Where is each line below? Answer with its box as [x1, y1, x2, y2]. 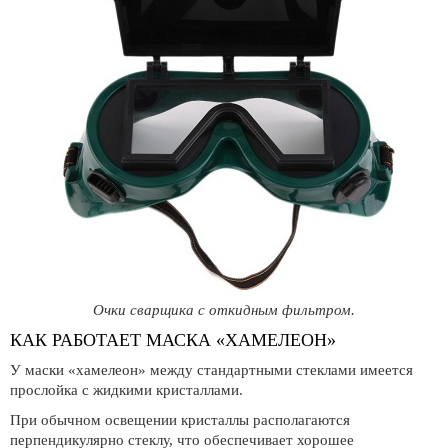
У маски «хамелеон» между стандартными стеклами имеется [10, 362, 413, 378]
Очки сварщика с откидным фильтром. [93, 302, 355, 318]
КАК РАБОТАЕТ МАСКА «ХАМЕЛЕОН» [10, 330, 336, 350]
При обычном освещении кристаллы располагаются [10, 412, 350, 428]
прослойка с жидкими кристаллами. [10, 382, 243, 398]
